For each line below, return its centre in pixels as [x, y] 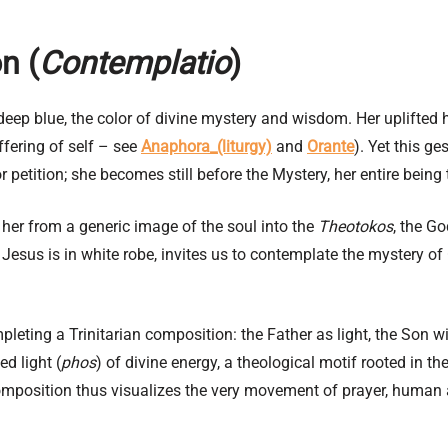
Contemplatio [134, 62]
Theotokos [355, 226]
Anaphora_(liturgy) [206, 146]
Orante [330, 146]
